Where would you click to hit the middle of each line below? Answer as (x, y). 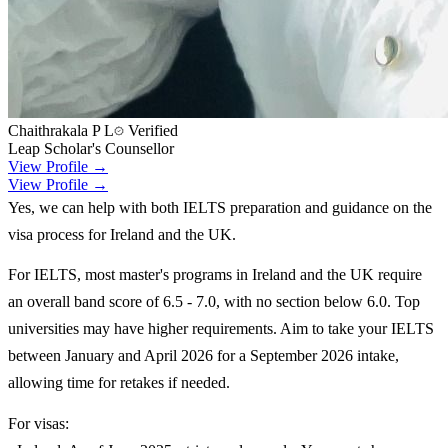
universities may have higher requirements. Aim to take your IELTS (221, 329)
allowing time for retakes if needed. (119, 383)
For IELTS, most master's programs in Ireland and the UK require (215, 275)
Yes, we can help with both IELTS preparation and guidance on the (220, 207)
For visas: (38, 424)
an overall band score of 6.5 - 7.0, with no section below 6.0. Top (214, 302)
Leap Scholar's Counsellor (91, 148)
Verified (151, 130)
